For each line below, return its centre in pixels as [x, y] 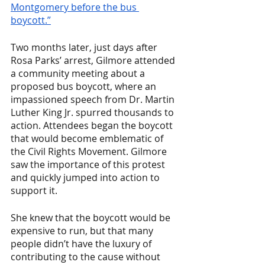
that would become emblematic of [88, 138]
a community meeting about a [79, 73]
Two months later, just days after [85, 47]
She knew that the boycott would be [92, 218]
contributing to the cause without [87, 257]
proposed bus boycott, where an [85, 86]
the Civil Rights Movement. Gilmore [90, 151]
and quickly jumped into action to [86, 177]
